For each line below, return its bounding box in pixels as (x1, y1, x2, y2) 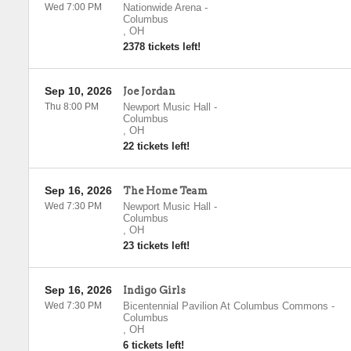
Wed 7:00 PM (44, 2, 102, 13)
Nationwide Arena (122, 2, 201, 13)
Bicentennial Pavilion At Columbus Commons (122, 300, 328, 312)
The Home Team (122, 185, 208, 197)
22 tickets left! (122, 140, 190, 152)
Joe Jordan (122, 85, 175, 97)
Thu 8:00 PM (44, 101, 99, 112)
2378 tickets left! (122, 41, 201, 52)
